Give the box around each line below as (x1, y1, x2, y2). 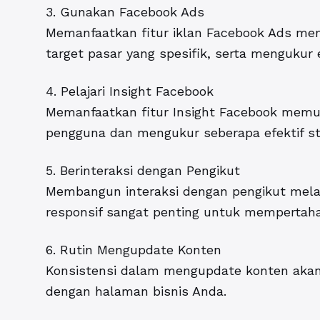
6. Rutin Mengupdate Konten (46, 242, 221, 258)
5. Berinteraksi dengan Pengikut (46, 163, 240, 179)
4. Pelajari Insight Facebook (46, 84, 214, 99)
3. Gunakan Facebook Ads (46, 4, 204, 20)
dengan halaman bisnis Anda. (46, 284, 226, 299)
